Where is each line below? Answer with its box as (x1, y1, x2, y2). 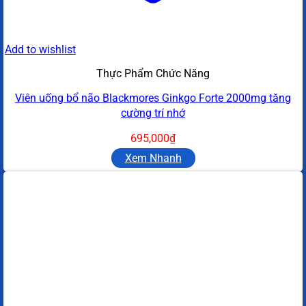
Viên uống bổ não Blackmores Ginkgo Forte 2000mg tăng (15, 91, 291, 105)
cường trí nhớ (121, 106, 185, 120)
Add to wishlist (5, 42, 76, 56)
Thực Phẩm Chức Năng (96, 66, 210, 80)
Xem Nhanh (124, 151, 182, 165)
